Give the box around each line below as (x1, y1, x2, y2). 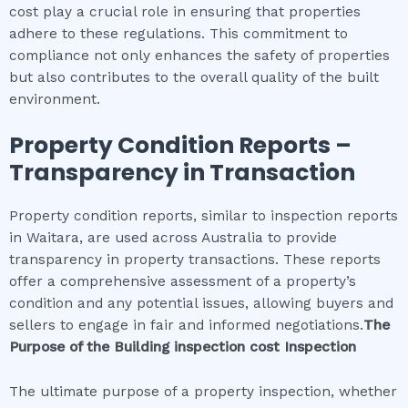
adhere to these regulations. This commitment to (9, 25, 348, 42)
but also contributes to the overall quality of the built (9, 68, 379, 86)
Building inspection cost (114, 339, 280, 356)
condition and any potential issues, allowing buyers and (9, 295, 393, 312)
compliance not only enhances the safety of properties (9, 46, 390, 64)
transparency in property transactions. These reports (9, 251, 381, 269)
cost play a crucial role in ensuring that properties (9, 3, 361, 20)
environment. (9, 90, 100, 107)
